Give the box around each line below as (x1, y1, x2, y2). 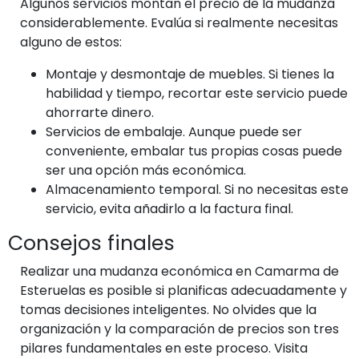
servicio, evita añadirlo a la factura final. (46, 199, 293, 218)
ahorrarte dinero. (46, 103, 154, 122)
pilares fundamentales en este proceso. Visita (20, 338, 308, 357)
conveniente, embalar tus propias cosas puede (46, 141, 342, 160)
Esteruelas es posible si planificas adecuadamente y (20, 280, 347, 300)
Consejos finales (8, 228, 175, 257)
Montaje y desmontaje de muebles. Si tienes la (46, 64, 334, 83)
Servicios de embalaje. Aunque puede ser (46, 122, 302, 141)
